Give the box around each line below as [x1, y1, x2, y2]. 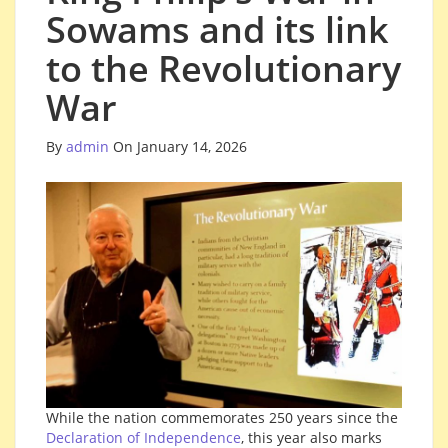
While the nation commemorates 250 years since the [46, 407, 398, 427]
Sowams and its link [46, 4, 389, 54]
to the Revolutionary [46, 43, 401, 93]
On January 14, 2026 [113, 136, 247, 156]
